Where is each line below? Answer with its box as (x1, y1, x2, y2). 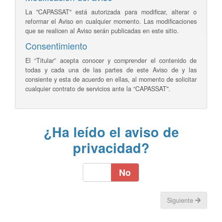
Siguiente (167, 196, 195, 205)
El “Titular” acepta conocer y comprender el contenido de (25, 56, 197, 65)
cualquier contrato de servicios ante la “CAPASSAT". (25, 84, 170, 93)
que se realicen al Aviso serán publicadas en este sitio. (25, 26, 179, 35)
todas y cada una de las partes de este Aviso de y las (25, 65, 197, 74)
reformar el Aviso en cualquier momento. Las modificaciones (25, 17, 197, 26)
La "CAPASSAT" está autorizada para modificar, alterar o (25, 7, 197, 16)
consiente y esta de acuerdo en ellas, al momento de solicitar (25, 75, 197, 84)
